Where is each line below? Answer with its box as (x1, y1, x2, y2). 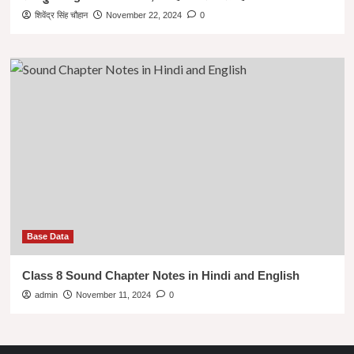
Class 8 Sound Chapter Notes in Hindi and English (21, 269, 299, 282)
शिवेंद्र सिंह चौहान (34, 10, 88, 20)
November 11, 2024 (75, 290, 151, 299)
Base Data (26, 232, 69, 241)
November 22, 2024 (105, 10, 182, 20)
